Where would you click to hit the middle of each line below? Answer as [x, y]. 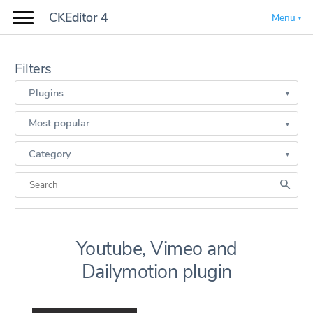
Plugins [46, 93]
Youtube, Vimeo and [156, 248]
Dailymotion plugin [156, 271]
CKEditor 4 [79, 17]
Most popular [59, 123]
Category [50, 153]
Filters [33, 69]
